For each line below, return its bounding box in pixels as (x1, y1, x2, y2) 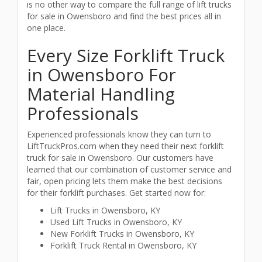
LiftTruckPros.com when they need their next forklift (27, 140, 224, 151)
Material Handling (27, 82, 175, 106)
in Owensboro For (27, 63, 176, 87)
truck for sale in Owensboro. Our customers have (27, 152, 213, 163)
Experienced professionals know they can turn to (27, 129, 211, 140)
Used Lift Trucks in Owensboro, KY (50, 216, 182, 227)
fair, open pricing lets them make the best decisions (27, 175, 222, 187)
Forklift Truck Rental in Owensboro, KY (50, 240, 196, 251)
